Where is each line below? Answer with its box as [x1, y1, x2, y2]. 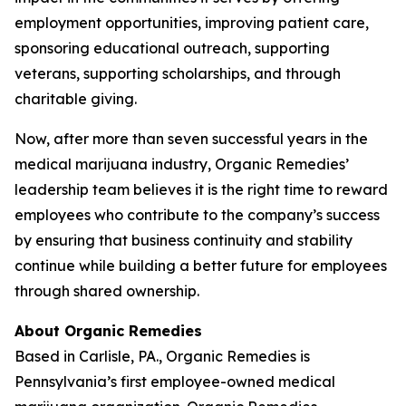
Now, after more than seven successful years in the [14, 130, 368, 148]
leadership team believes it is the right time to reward [14, 180, 388, 198]
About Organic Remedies [14, 322, 202, 340]
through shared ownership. [14, 282, 199, 300]
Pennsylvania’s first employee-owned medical [14, 372, 335, 391]
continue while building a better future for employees [14, 256, 387, 275]
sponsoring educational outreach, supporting [14, 39, 330, 57]
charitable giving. [14, 90, 137, 108]
